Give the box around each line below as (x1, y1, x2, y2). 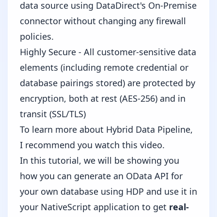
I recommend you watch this (20, 139, 140, 151)
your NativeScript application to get (20, 201, 169, 213)
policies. (20, 31, 54, 42)
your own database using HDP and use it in (20, 186, 197, 197)
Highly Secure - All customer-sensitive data (20, 46, 196, 58)
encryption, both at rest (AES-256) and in (20, 93, 186, 104)
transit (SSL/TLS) (20, 108, 86, 120)
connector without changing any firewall (20, 15, 186, 27)
